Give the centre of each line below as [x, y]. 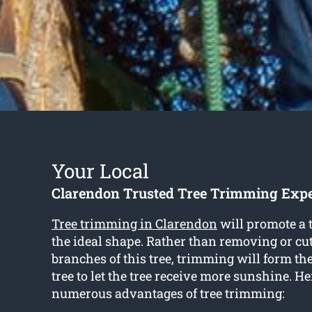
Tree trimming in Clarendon [134, 224]
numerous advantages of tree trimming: [168, 294]
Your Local [100, 171]
